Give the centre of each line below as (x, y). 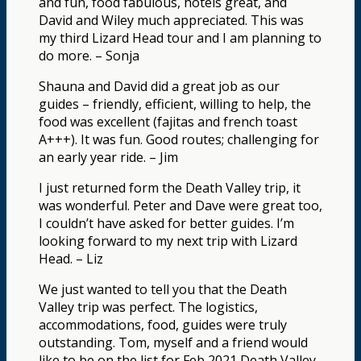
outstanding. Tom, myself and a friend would (173, 342)
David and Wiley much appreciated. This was (171, 20)
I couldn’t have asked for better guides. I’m (166, 223)
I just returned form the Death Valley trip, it (170, 187)
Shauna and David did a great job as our (159, 86)
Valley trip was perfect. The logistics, (148, 307)
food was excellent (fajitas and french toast (168, 121)
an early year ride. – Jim (108, 157)
